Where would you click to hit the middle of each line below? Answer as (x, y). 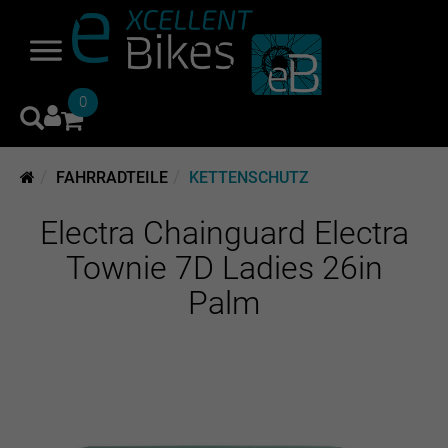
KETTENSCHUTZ (249, 177)
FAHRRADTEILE (112, 177)
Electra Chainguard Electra (224, 233)
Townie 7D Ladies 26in (224, 268)
